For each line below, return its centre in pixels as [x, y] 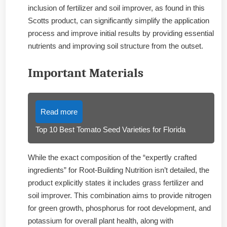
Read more [59, 112]
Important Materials [86, 73]
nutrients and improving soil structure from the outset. [116, 46]
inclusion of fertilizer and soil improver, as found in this [116, 8]
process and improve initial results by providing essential [121, 33]
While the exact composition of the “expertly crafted [112, 158]
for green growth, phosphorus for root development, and [119, 208]
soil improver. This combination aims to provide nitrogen [120, 196]
